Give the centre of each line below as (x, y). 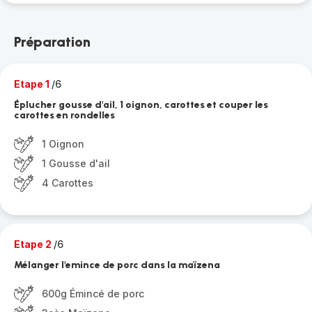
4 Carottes (68, 183)
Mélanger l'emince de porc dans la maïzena (117, 265)
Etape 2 (34, 244)
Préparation (52, 42)
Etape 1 (33, 84)
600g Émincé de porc (93, 294)
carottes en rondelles (64, 115)
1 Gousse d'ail (76, 163)
